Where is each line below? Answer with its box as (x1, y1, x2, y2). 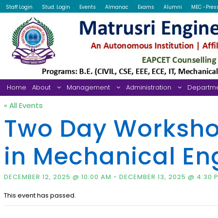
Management (67, 83, 110, 92)
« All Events (4, 100, 43, 111)
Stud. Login (42, 3, 70, 11)
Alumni (163, 3, 182, 11)
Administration (126, 83, 171, 92)
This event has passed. (4, 191, 76, 200)
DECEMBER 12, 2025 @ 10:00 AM (4, 172, 111, 182)
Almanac (105, 3, 128, 11)
